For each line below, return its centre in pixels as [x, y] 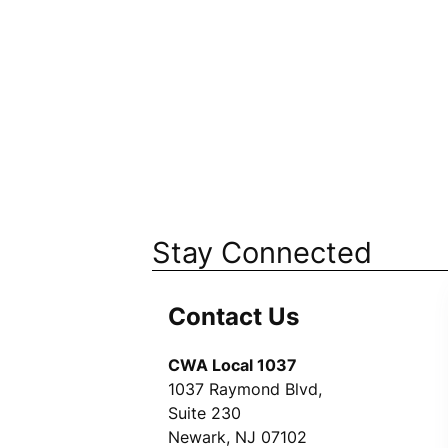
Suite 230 [204, 413]
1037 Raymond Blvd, [245, 389]
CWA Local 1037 [232, 365]
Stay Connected [262, 252]
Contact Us [233, 317]
